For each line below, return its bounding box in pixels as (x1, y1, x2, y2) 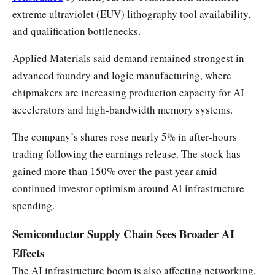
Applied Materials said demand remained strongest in (12, 50, 244, 65)
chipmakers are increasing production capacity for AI (12, 85, 244, 99)
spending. (12, 198, 55, 212)
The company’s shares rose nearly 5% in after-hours (12, 129, 237, 144)
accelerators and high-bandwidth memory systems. (12, 102, 233, 117)
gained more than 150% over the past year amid (12, 163, 217, 178)
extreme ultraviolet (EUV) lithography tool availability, (12, 6, 250, 21)
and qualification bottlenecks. (12, 23, 141, 38)
